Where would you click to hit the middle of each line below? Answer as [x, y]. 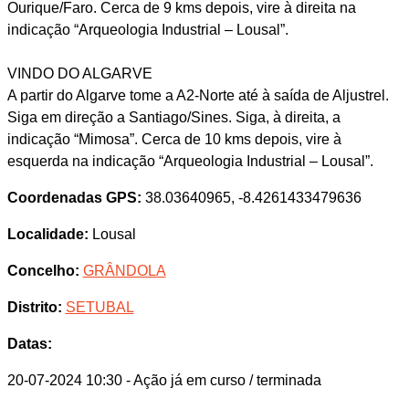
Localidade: [47, 234]
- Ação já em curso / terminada [223, 380]
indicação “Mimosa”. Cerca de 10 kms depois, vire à [174, 139]
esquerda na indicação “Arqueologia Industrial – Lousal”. [190, 161]
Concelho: [43, 270]
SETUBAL [100, 307]
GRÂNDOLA [124, 270]
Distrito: [34, 307]
